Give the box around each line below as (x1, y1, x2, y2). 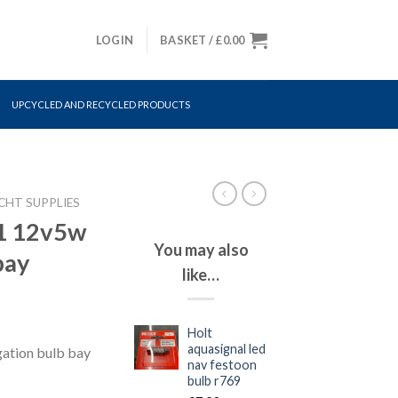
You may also (153, 239, 249, 259)
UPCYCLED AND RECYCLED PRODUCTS (11, 98, 190, 110)
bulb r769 (187, 372, 241, 388)
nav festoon (187, 356, 257, 372)
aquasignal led (187, 340, 266, 356)
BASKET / (160, 33, 216, 47)
